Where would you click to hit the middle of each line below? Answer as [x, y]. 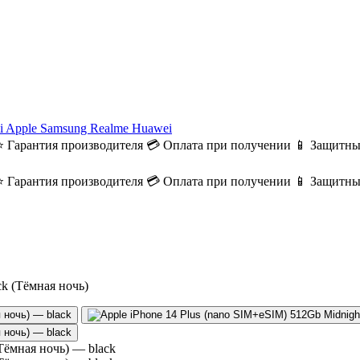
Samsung [65, 128]
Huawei [152, 128]
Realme [111, 128]
